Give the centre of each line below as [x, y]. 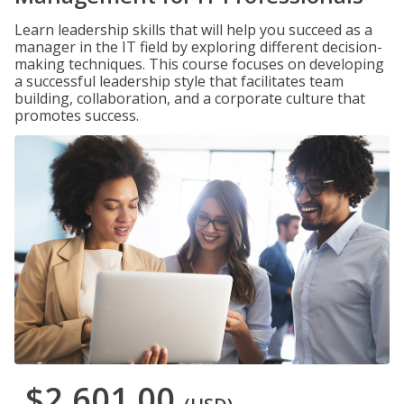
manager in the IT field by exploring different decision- [198, 47]
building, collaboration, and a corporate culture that [190, 98]
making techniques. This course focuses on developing [199, 64]
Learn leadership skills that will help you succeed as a [193, 30]
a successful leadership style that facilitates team [179, 81]
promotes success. [77, 115]
